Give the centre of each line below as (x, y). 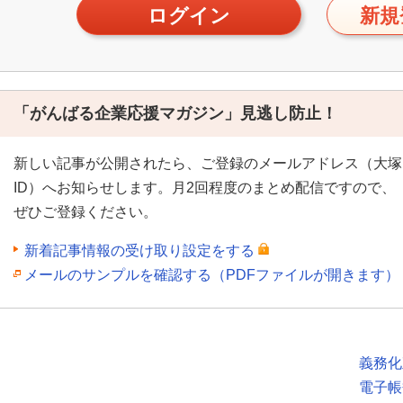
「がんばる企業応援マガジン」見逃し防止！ (175, 113)
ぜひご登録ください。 (85, 211)
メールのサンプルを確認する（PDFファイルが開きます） (212, 274)
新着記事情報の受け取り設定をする (139, 250)
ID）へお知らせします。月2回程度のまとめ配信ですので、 (205, 187)
